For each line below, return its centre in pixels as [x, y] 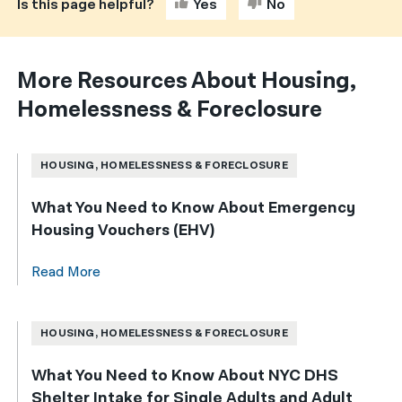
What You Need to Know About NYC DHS [185, 375]
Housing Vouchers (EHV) [123, 230]
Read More [66, 272]
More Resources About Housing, [187, 80]
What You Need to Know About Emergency [194, 207]
